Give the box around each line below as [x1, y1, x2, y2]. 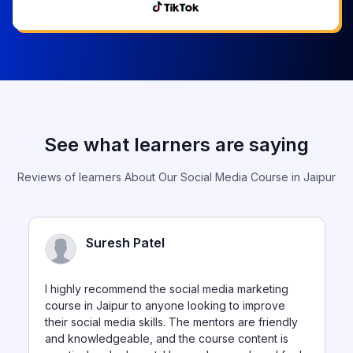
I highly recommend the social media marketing [44, 283, 288, 297]
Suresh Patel [85, 236, 165, 252]
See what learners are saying [44, 134, 309, 158]
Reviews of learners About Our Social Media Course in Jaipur [17, 171, 336, 185]
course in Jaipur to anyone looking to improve [44, 299, 285, 314]
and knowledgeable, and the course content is [44, 333, 288, 347]
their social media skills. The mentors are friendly [44, 316, 298, 330]
